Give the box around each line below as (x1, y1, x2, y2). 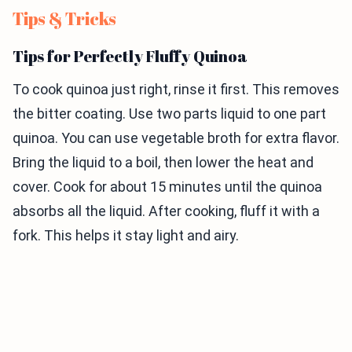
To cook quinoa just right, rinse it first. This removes (13, 81, 339, 98)
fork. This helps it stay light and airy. (13, 227, 239, 244)
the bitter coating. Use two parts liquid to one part (13, 105, 326, 123)
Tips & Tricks (13, 7, 117, 31)
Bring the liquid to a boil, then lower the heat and (13, 154, 313, 171)
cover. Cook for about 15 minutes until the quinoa (13, 178, 322, 196)
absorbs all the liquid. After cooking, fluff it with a (13, 203, 320, 220)
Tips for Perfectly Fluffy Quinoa (13, 46, 247, 68)
